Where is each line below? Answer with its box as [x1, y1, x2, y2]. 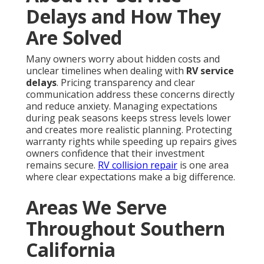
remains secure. [26, 158, 98, 171]
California [26, 236, 115, 262]
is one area [177, 158, 229, 171]
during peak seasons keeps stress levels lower [26, 111, 231, 124]
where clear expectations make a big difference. [26, 170, 235, 183]
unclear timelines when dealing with [26, 64, 186, 77]
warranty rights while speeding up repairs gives [26, 134, 237, 148]
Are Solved [26, 24, 122, 50]
